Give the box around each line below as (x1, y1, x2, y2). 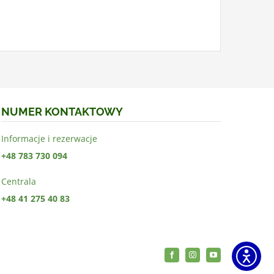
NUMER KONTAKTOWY (1, 105, 124, 119)
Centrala (1, 176, 37, 188)
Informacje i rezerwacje (1, 133, 98, 145)
